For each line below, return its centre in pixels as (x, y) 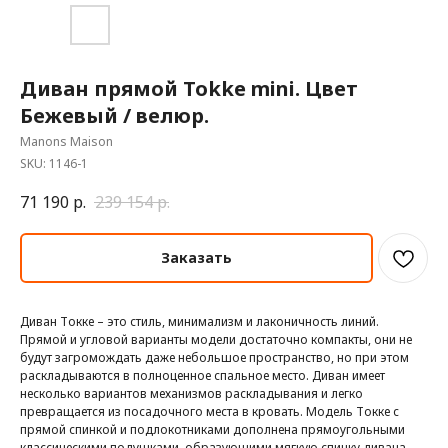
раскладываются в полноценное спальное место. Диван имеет (202, 376)
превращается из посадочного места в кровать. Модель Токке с (209, 412)
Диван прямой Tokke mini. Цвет (189, 88)
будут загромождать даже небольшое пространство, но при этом (214, 358)
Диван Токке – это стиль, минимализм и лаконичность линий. (199, 322)
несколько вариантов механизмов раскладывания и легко (191, 394)
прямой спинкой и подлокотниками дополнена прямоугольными (212, 430)
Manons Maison (66, 141)
